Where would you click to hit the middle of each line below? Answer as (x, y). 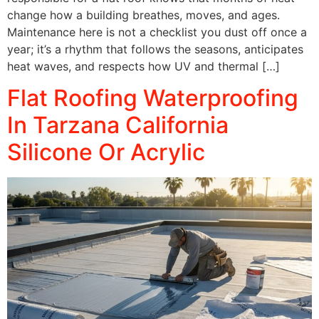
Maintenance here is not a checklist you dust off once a (157, 32)
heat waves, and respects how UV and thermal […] (143, 66)
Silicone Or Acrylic (106, 152)
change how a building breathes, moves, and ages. (143, 15)
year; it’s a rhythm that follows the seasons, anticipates (155, 49)
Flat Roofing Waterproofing (153, 98)
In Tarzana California (118, 125)
